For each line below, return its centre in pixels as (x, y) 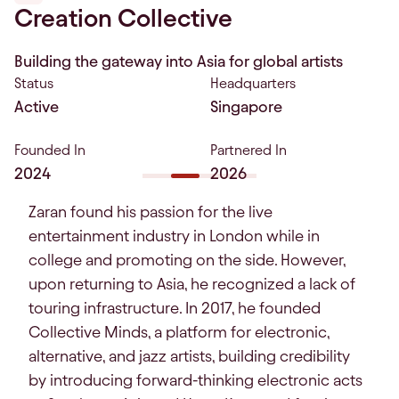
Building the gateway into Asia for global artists (179, 61)
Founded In (50, 151)
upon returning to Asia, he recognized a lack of (192, 284)
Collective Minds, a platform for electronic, (179, 332)
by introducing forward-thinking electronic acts (195, 380)
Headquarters (253, 84)
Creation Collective (123, 18)
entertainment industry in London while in (174, 236)
